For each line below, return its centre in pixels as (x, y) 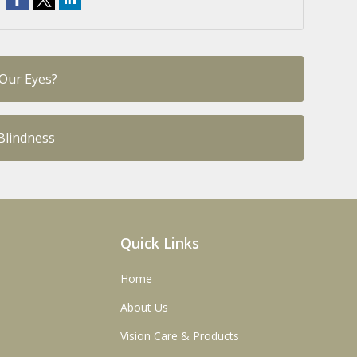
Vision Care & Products (180, 336)
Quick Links (160, 243)
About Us (145, 308)
